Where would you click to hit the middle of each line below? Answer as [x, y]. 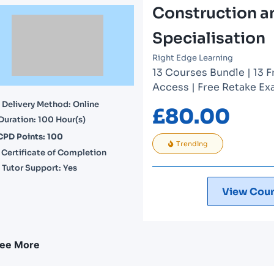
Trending [191, 144]
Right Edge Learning [192, 58]
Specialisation [209, 38]
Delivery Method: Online [50, 104]
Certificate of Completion [54, 153]
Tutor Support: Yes [39, 168]
